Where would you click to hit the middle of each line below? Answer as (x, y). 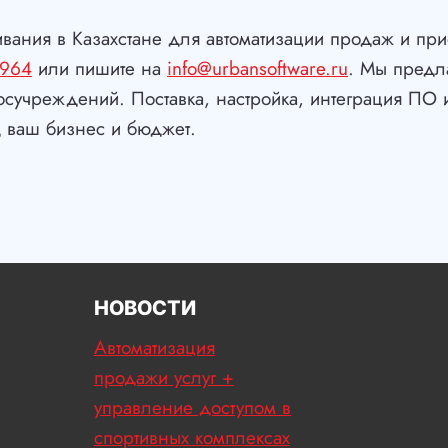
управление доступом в (192, 407)
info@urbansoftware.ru (257, 68)
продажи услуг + (163, 377)
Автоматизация (154, 347)
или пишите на (99, 68)
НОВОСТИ (144, 307)
